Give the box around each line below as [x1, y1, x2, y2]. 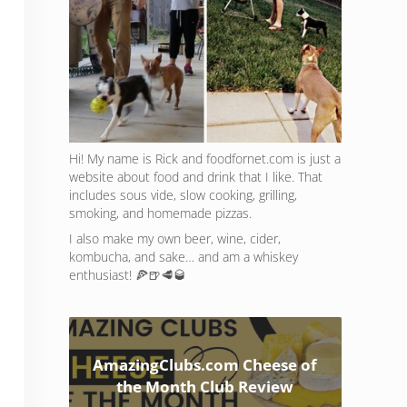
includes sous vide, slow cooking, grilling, [69, 186, 297, 204]
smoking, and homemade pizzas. [69, 204, 252, 223]
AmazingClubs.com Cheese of [93, 354, 318, 376]
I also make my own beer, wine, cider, [69, 230, 281, 248]
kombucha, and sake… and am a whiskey [69, 248, 298, 266]
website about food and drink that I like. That [69, 168, 323, 186]
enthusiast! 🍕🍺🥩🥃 [69, 266, 186, 284]
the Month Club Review [116, 376, 294, 398]
